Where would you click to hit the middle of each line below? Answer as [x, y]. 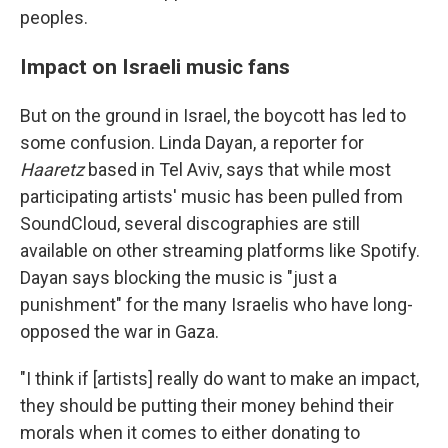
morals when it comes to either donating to [190, 432]
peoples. [54, 17]
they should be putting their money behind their [207, 405]
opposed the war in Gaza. [119, 331]
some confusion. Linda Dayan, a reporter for [192, 142]
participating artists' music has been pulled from [211, 196]
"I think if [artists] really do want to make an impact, [219, 378]
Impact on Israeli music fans [155, 66]
